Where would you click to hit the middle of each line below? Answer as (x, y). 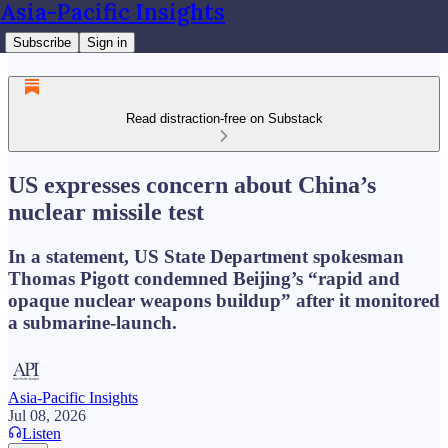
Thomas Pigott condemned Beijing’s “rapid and (204, 278)
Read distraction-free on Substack (224, 118)
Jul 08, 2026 (47, 415)
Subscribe (42, 42)
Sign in (107, 42)
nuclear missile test (106, 211)
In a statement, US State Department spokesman (206, 256)
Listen (41, 433)
